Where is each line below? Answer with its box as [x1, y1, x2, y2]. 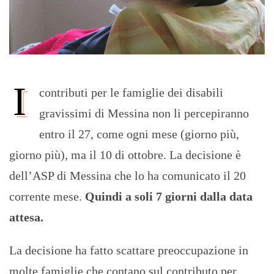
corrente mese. [9, 189, 85, 203]
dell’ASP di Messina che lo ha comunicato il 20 [9, 168, 246, 182]
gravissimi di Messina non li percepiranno [39, 106, 249, 120]
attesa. [9, 210, 43, 224]
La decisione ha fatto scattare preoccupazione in [9, 243, 248, 257]
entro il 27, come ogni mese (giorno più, [39, 127, 239, 141]
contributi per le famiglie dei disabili [39, 85, 223, 99]
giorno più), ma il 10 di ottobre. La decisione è [9, 147, 241, 161]
